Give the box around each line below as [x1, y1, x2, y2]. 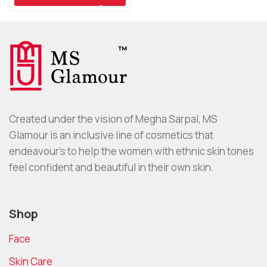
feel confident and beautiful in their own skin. [9, 160, 214, 175]
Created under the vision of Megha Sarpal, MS [9, 112, 218, 126]
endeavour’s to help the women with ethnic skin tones [9, 144, 254, 159]
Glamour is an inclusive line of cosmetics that [9, 128, 213, 142]
